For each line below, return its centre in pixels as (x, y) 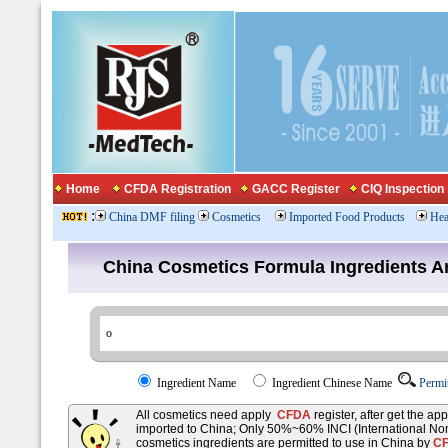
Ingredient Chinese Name (334, 383)
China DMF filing (152, 217)
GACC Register (296, 189)
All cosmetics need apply (206, 415)
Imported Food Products (347, 217)
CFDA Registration (176, 189)
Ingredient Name (201, 383)
